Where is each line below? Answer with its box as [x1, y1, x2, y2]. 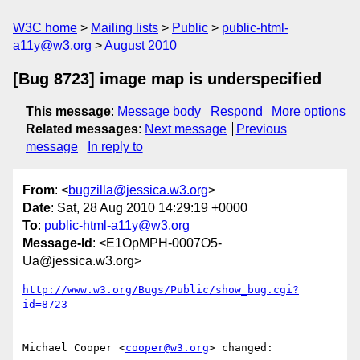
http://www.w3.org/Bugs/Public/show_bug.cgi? [22, 284, 299, 297]
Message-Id [22, 236, 92, 251]
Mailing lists [91, 21, 158, 35]
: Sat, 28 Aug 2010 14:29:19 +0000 [51, 201, 247, 215]
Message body [117, 104, 201, 118]
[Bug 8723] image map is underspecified [13, 70, 321, 88]
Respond [210, 104, 263, 118]
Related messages [26, 122, 138, 136]
